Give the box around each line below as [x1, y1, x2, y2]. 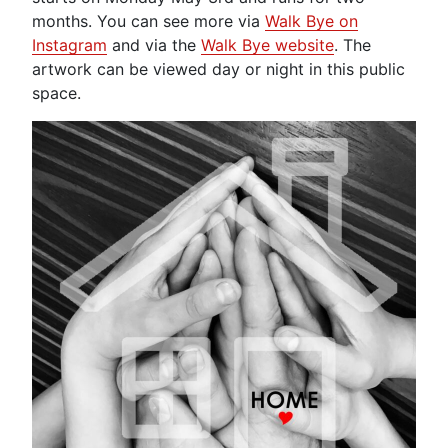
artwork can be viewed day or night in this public [32, 58, 405, 79]
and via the [107, 34, 201, 55]
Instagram [32, 34, 107, 55]
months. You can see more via [32, 10, 265, 31]
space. [32, 82, 81, 103]
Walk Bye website [201, 34, 334, 55]
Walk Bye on [265, 10, 358, 31]
